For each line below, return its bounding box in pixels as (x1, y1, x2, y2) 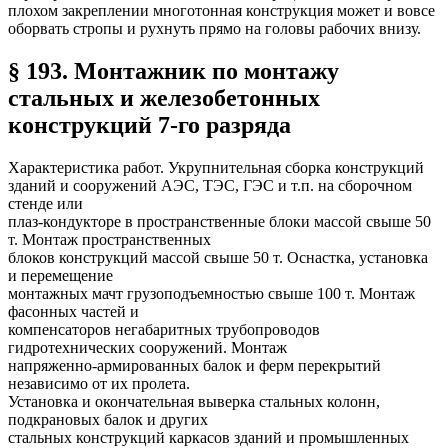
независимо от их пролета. (8, 375, 190, 393)
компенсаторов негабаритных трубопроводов (8, 321, 320, 339)
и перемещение (8, 267, 113, 285)
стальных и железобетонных (8, 85, 320, 112)
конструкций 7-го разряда (8, 112, 291, 139)
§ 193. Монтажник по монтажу (8, 58, 339, 85)
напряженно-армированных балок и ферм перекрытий (8, 357, 381, 375)
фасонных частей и (8, 303, 139, 321)
